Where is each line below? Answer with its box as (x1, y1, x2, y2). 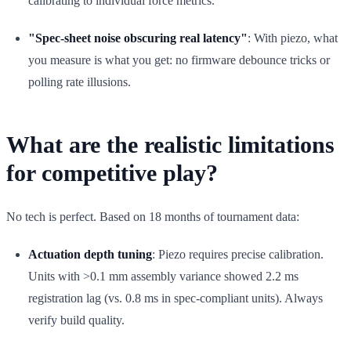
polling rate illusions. (28, 74, 131, 89)
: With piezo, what (248, 31, 338, 45)
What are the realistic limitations (6, 131, 335, 157)
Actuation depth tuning (28, 247, 152, 261)
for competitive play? (6, 159, 218, 186)
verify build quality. (28, 313, 125, 327)
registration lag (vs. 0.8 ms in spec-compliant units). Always (28, 291, 323, 305)
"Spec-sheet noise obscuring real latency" (28, 31, 248, 45)
